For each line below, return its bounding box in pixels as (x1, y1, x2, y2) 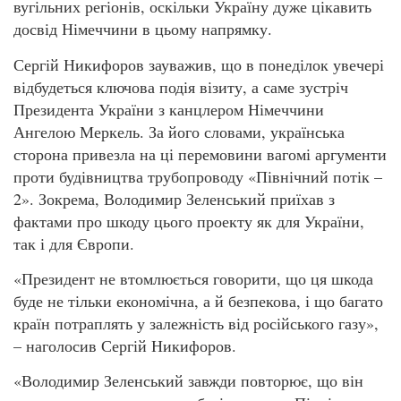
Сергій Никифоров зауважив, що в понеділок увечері (13, 53, 384, 75)
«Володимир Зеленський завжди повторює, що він (13, 370, 363, 392)
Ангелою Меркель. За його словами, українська (13, 120, 345, 142)
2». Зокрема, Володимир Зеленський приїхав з (13, 187, 335, 209)
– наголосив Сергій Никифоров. (13, 334, 236, 356)
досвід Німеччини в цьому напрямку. (13, 18, 272, 40)
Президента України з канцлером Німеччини (13, 98, 324, 120)
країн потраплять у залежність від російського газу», (13, 311, 379, 334)
